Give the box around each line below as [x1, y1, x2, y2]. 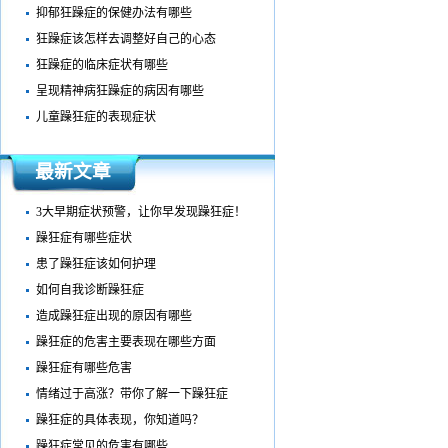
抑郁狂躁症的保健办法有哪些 [35, 6, 192, 20]
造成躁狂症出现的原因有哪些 [35, 309, 192, 323]
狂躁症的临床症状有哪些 [35, 58, 168, 72]
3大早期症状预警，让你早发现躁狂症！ [35, 205, 246, 219]
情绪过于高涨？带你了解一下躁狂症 [35, 387, 228, 401]
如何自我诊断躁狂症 [35, 283, 144, 297]
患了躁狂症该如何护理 [35, 257, 156, 271]
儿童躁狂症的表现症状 [35, 110, 156, 124]
